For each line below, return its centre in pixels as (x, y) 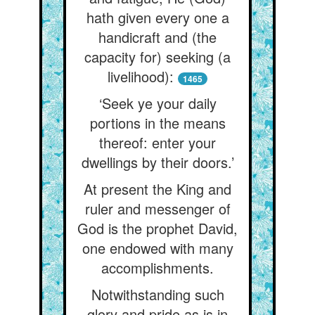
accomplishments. (157, 268)
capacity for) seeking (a (157, 57)
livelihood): (141, 76)
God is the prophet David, (157, 228)
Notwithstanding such (157, 294)
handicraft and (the (157, 37)
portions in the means (157, 123)
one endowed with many (157, 248)
